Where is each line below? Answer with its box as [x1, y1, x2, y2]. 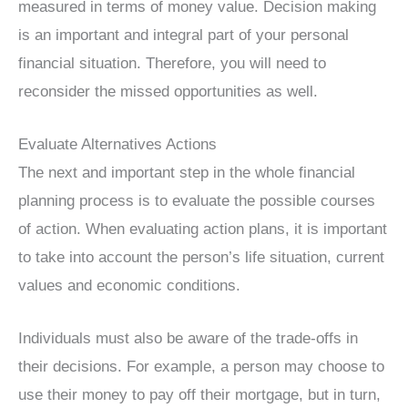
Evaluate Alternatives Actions [18, 136, 217, 154]
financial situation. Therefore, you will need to [18, 55, 326, 73]
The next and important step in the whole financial [18, 164, 355, 182]
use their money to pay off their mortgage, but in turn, [18, 386, 381, 404]
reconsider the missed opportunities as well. [18, 83, 318, 101]
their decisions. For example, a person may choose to [18, 358, 384, 376]
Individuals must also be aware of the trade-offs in [18, 330, 358, 348]
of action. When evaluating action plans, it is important [18, 220, 387, 239]
